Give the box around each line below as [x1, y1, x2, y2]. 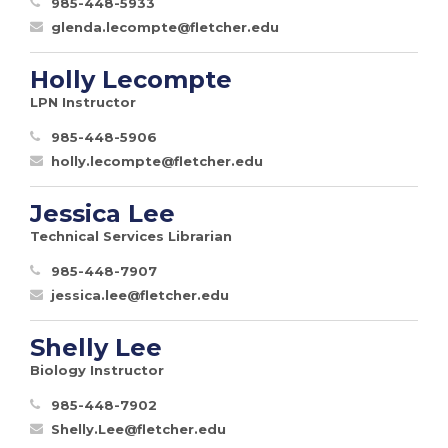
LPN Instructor [30, 93, 136, 110]
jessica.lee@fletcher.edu [51, 286, 229, 303]
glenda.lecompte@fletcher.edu [51, 18, 279, 35]
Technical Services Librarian [30, 227, 232, 244]
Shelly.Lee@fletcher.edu [51, 420, 226, 437]
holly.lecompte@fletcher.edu [51, 152, 263, 169]
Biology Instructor [30, 361, 164, 378]
